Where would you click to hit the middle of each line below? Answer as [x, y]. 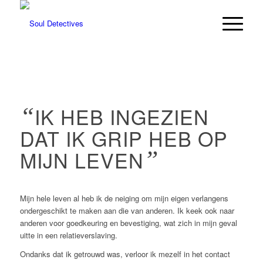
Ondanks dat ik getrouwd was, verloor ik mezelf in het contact [125, 254]
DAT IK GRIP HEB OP [124, 138]
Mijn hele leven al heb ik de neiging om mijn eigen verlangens [124, 198]
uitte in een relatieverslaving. [68, 235]
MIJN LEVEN [82, 160]
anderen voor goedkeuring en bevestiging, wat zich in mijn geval [128, 223]
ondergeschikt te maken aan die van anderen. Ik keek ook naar [127, 211]
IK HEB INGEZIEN [122, 117]
